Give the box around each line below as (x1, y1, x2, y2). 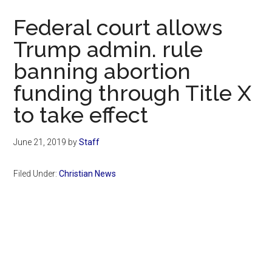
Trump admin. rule (13, 36, 203, 63)
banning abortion (13, 58, 191, 84)
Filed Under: (13, 169, 59, 179)
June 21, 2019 (13, 137, 67, 148)
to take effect (13, 102, 149, 128)
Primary (13, 231, 78, 253)
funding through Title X (13, 80, 252, 106)
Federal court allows (13, 15, 223, 41)
